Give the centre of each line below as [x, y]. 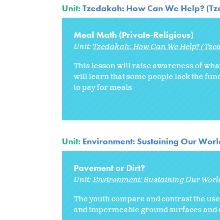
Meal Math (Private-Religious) [134, 34]
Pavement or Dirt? [109, 167]
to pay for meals [103, 87]
